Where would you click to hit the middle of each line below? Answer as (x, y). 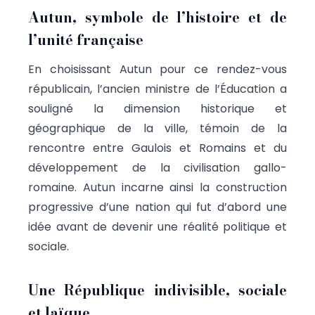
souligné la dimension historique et (157, 108)
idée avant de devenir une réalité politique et (157, 226)
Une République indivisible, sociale (157, 290)
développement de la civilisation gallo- (157, 167)
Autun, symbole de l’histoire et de (157, 17)
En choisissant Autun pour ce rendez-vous (157, 69)
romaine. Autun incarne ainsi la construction (157, 187)
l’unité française (86, 39)
